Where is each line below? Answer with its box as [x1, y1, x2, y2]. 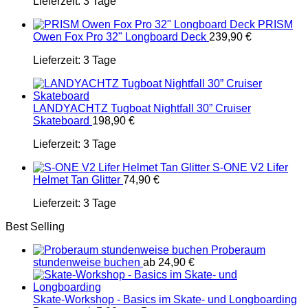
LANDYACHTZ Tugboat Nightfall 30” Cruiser [33, 102, 251, 114]
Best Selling [5, 221, 65, 232]
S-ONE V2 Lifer [212, 162, 288, 173]
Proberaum [211, 244, 265, 256]
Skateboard [33, 115, 89, 126]
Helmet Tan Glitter [33, 174, 120, 186]
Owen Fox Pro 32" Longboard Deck [33, 31, 206, 43]
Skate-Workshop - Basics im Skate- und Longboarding [33, 294, 297, 305]
